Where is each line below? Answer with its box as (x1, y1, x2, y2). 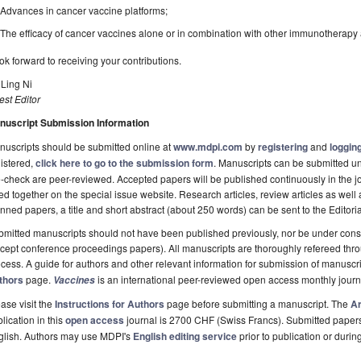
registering (258, 139, 308, 155)
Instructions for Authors (55, 297, 164, 312)
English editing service (133, 329, 237, 344)
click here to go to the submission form (35, 156, 214, 171)
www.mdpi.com (173, 139, 243, 155)
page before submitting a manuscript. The (164, 297, 351, 311)
